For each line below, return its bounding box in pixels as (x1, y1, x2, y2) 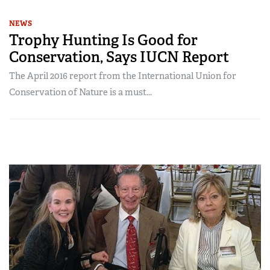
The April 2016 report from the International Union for (9, 70, 236, 83)
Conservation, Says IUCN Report (9, 48, 229, 67)
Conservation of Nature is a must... (9, 86, 152, 99)
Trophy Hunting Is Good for (9, 31, 198, 50)
